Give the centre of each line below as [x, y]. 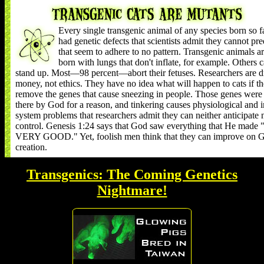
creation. [31, 147]
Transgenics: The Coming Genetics [132, 174]
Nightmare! [132, 190]
